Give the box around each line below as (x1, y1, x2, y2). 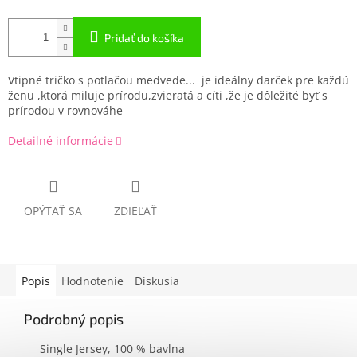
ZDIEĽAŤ (114, 203, 157, 219)
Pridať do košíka (104, 31, 184, 45)
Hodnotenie (61, 273, 124, 289)
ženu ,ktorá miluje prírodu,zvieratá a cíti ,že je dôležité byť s (8, 88, 328, 104)
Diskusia (135, 273, 179, 289)
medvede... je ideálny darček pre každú (133, 73, 349, 88)
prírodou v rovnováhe (8, 103, 123, 119)
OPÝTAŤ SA (24, 203, 82, 219)
